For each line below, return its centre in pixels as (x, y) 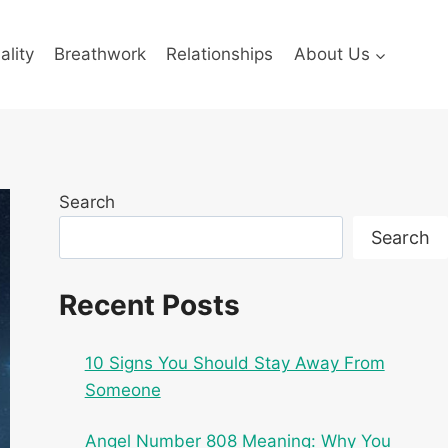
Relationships (220, 54)
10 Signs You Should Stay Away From (234, 363)
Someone (122, 390)
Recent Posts (150, 305)
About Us (331, 54)
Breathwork (100, 54)
